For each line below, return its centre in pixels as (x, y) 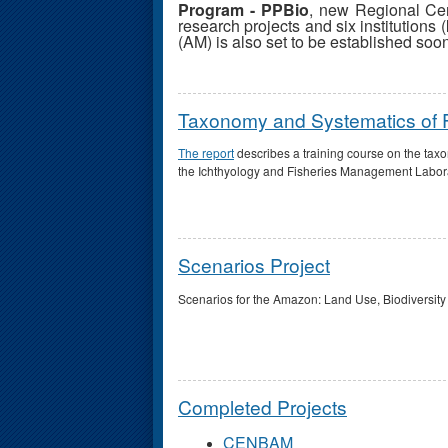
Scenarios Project (254, 265)
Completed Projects (262, 406)
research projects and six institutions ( (312, 25)
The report (206, 153)
